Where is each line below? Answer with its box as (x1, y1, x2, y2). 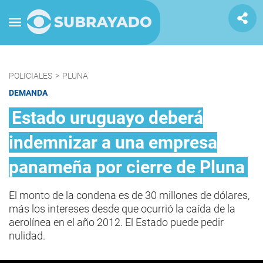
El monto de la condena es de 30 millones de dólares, (9, 189, 249, 201)
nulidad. (9, 230, 45, 242)
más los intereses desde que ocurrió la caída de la (9, 203, 235, 215)
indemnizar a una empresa (9, 132, 217, 153)
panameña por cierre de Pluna (9, 157, 245, 177)
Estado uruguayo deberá (12, 107, 203, 128)
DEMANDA (9, 88, 48, 97)
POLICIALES (9, 71, 52, 80)
